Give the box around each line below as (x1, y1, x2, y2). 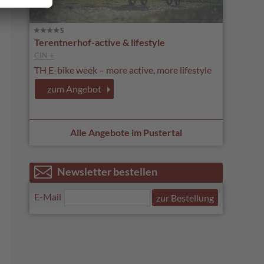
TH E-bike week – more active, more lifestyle (34, 64, 212, 76)
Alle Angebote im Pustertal (70, 127, 182, 138)
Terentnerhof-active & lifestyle (34, 37, 165, 48)
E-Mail (34, 190, 61, 202)
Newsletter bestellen (57, 165, 157, 179)
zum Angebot (47, 83, 101, 95)
